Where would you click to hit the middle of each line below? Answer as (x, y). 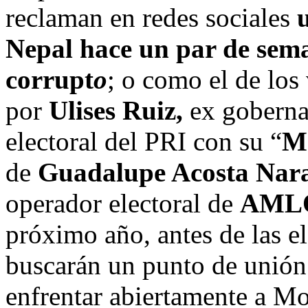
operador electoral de (123, 203)
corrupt (49, 80)
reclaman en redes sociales (151, 18)
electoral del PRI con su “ (144, 142)
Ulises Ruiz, (116, 111)
